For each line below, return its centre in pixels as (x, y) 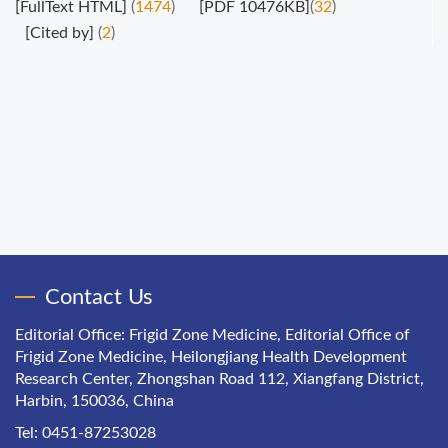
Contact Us (99, 297)
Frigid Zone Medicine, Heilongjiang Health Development (211, 357)
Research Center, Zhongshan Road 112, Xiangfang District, (219, 379)
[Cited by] (59, 33)
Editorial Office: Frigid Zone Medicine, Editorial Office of (212, 335)
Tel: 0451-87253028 (85, 433)
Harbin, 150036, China (94, 401)
